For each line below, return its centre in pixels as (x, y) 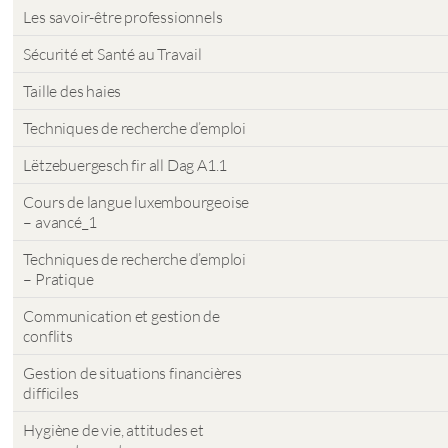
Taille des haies (72, 91)
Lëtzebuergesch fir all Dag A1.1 (125, 165)
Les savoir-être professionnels (123, 17)
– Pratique (58, 279)
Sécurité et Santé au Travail (112, 54)
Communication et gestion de (122, 316)
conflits (48, 336)
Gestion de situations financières (132, 373)
